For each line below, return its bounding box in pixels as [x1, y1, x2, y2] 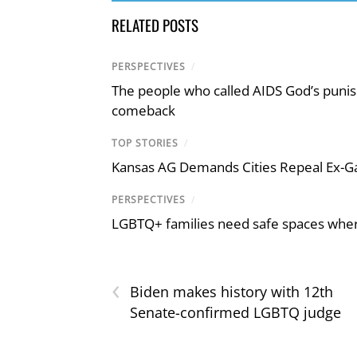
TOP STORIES [112, 135, 178, 150]
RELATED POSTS [112, 13, 198, 36]
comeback [112, 100, 175, 120]
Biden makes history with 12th [130, 282, 333, 302]
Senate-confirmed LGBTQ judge [130, 303, 341, 323]
